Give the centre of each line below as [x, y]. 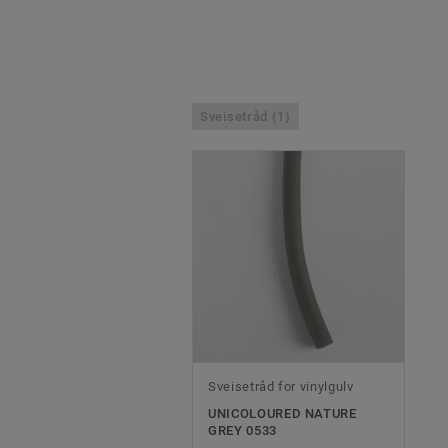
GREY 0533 [242, 431]
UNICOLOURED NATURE [282, 414]
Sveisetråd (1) [245, 117]
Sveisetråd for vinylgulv [281, 387]
